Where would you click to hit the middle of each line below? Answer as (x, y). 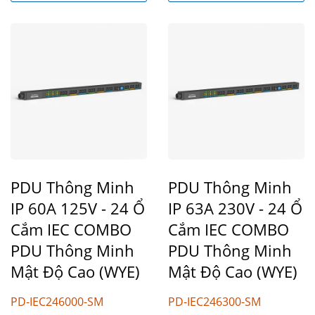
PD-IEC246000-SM (57, 301)
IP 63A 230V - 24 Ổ (235, 208)
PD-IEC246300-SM (214, 301)
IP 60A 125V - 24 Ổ (78, 208)
